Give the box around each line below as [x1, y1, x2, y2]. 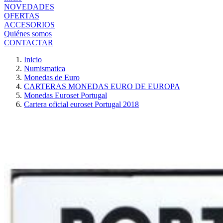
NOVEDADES [4, 2, 54, 11]
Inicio [24, 55, 42, 64]
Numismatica [24, 64, 65, 73]
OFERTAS [4, 11, 39, 20]
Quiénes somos [4, 29, 52, 38]
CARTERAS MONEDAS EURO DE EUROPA [24, 82, 180, 91]
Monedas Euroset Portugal [24, 91, 107, 100]
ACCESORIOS [4, 20, 55, 29]
